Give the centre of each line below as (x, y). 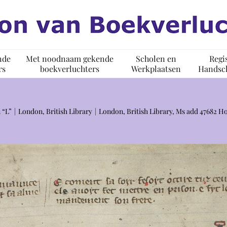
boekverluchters (70, 68)
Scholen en (156, 58)
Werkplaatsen (156, 68)
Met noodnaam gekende (70, 58)
